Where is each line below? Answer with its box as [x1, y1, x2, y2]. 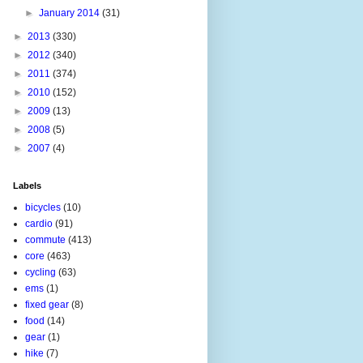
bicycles [25, 201, 61, 213]
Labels [13, 180, 41, 190]
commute [25, 233, 66, 246]
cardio [25, 217, 53, 229]
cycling [25, 266, 56, 278]
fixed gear [25, 298, 69, 310]
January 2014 [39, 6, 103, 19]
